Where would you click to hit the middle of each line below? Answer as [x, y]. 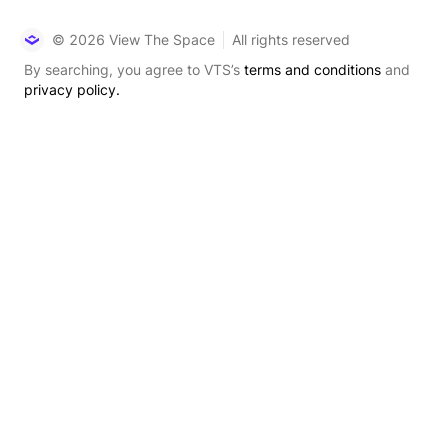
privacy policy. [72, 89]
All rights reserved [291, 39]
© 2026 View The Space [133, 39]
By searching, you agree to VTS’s [134, 69]
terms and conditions [312, 69]
